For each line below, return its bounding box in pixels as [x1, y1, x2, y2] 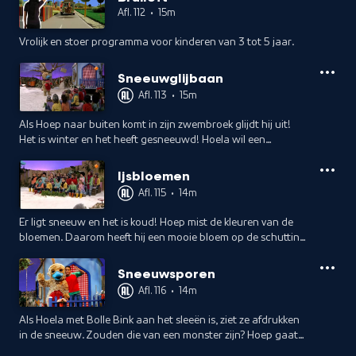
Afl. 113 [138, 89, 167, 100]
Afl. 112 [118, 6, 145, 17]
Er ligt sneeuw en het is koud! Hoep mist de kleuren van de [19, 217, 293, 228]
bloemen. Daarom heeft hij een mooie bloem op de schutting [19, 232, 306, 243]
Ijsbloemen [118, 168, 190, 185]
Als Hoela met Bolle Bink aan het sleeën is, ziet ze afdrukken [19, 315, 300, 326]
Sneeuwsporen [118, 266, 215, 283]
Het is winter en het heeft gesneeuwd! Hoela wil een [19, 134, 265, 145]
